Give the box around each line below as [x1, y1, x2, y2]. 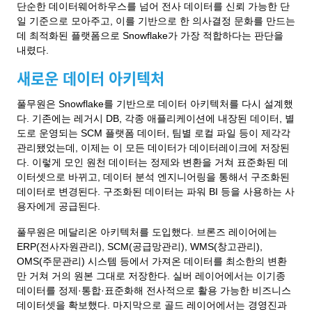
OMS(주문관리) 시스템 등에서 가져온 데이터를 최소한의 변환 [17, 256, 287, 267]
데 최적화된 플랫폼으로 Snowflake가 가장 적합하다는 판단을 [17, 30, 283, 41]
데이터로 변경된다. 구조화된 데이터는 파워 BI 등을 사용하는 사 [17, 186, 295, 197]
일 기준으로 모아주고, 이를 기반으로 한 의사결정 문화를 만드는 [17, 15, 295, 26]
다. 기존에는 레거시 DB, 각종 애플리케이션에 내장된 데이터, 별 [17, 113, 295, 124]
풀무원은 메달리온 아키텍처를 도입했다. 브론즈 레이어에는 [17, 226, 277, 237]
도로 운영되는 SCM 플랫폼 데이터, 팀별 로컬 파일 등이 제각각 [17, 127, 290, 139]
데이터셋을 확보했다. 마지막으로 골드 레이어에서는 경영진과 [17, 299, 287, 311]
